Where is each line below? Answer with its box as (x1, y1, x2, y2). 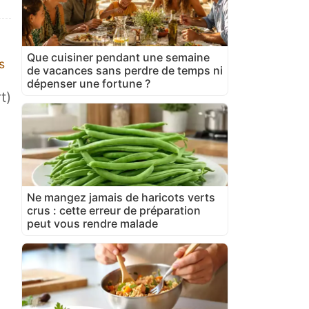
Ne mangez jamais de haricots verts (27, 190, 215, 204)
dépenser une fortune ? (27, 76, 150, 90)
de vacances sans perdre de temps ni (27, 63, 223, 77)
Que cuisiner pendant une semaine (27, 50, 210, 64)
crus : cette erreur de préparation (27, 203, 201, 217)
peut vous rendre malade (27, 216, 158, 230)
